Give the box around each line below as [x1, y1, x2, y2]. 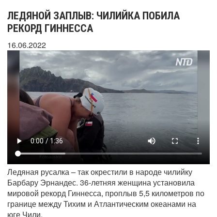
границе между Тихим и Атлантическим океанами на [7, 198, 196, 210]
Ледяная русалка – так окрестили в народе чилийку [7, 166, 192, 178]
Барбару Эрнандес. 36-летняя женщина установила [7, 177, 195, 188]
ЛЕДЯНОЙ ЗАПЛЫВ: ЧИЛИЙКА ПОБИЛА [7, 10, 180, 22]
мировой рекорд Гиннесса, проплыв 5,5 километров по [7, 187, 204, 199]
